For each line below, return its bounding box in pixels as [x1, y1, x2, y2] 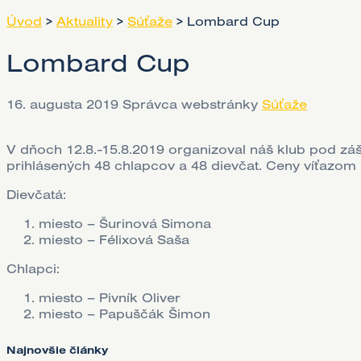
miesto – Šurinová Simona [39, 214, 211, 231]
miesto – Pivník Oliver [39, 288, 180, 305]
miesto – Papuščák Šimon [39, 305, 210, 322]
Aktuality [56, 13, 113, 29]
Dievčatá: [6, 185, 66, 202]
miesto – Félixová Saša [39, 230, 189, 247]
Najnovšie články [6, 343, 108, 357]
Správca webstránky [122, 95, 258, 112]
